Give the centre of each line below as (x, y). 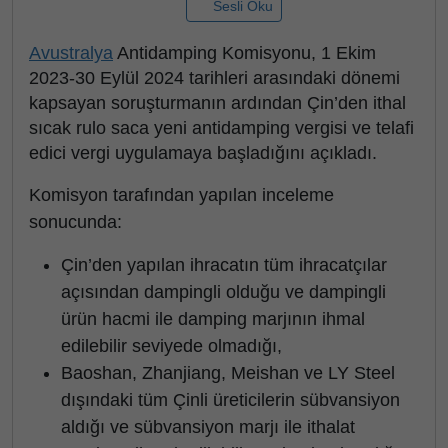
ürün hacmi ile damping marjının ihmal (213, 319)
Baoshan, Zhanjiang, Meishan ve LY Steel (228, 373)
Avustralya (71, 53)
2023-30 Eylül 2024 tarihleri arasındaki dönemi (214, 78)
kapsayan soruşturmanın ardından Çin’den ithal (217, 103)
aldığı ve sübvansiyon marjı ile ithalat (208, 427)
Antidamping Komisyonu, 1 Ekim (244, 53)
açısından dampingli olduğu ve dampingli (223, 292)
